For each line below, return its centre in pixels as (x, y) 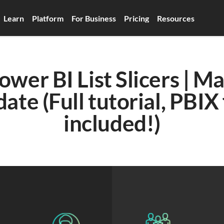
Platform (47, 18)
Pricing (136, 18)
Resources (175, 18)
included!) (112, 123)
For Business (93, 18)
